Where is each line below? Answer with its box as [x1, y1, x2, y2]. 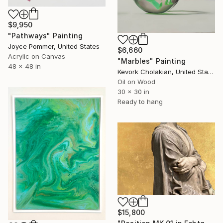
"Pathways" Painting [8, 31, 83, 40]
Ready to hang [117, 97, 163, 106]
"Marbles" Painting [117, 56, 186, 65]
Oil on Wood [117, 77, 155, 86]
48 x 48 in [8, 62, 41, 70]
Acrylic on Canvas [8, 52, 65, 60]
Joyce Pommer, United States [8, 42, 100, 50]
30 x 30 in [117, 87, 149, 96]
